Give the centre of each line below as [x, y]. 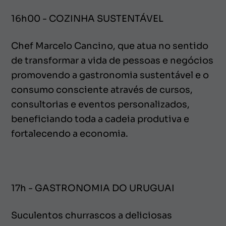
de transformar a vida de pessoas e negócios [112, 60]
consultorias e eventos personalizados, [100, 104]
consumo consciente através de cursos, [102, 90]
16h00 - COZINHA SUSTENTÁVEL [87, 18]
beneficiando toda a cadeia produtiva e [100, 119]
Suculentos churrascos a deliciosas [92, 215]
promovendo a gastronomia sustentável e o [110, 75]
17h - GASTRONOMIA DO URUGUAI [93, 188]
